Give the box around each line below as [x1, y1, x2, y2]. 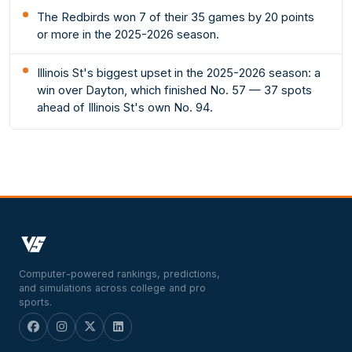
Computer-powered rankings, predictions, [19, 267, 220, 280]
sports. [19, 295, 52, 308]
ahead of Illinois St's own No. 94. [37, 100, 214, 115]
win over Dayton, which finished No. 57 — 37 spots [37, 82, 313, 97]
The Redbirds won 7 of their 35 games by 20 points [37, 9, 315, 24]
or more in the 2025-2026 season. [37, 27, 220, 42]
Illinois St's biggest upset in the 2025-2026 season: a [37, 65, 321, 80]
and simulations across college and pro [19, 281, 206, 294]
